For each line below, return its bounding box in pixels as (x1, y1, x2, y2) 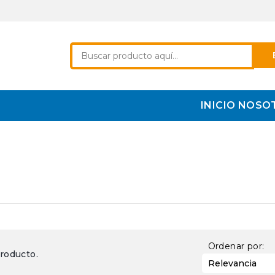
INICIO (200, 99, 236, 111)
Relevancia (207, 257, 257, 269)
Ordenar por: (207, 240, 265, 252)
